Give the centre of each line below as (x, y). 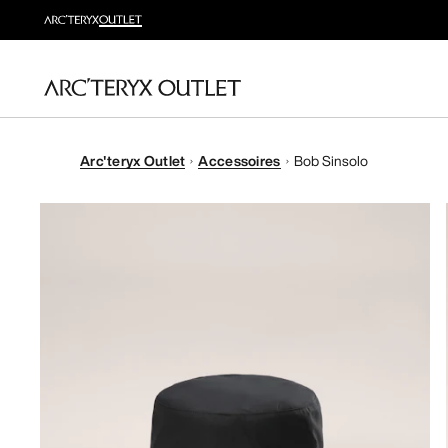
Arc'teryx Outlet (133, 160)
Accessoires (239, 160)
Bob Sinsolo (330, 160)
